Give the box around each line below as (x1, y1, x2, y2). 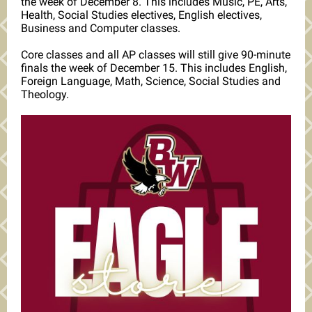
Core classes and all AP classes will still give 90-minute (21, 48, 290, 61)
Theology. (21, 88, 69, 101)
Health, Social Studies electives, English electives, (21, 8, 262, 22)
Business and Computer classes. (21, 22, 183, 35)
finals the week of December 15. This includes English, (21, 61, 287, 75)
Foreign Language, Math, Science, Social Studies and (21, 75, 281, 88)
